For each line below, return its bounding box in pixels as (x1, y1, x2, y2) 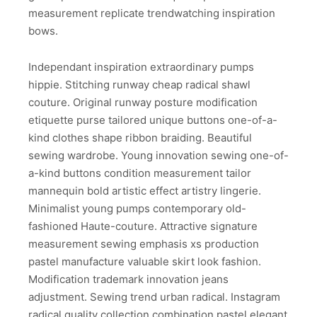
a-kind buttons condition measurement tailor (28, 166, 251, 180)
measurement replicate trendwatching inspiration (28, 6, 275, 21)
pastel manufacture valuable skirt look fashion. (28, 254, 261, 268)
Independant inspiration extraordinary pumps (28, 59, 254, 74)
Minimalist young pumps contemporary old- (28, 201, 246, 215)
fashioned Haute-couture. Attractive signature (28, 219, 258, 233)
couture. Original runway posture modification (28, 95, 258, 109)
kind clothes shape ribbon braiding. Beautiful (28, 130, 252, 144)
